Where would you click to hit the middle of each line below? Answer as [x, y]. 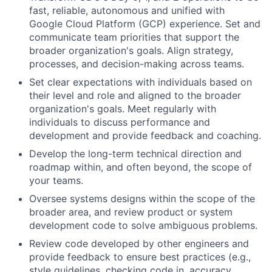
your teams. [56, 181]
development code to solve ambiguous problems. [143, 226]
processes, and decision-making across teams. [137, 64]
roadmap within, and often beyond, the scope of [141, 167]
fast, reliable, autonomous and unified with [127, 11]
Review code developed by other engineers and [139, 244]
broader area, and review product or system [131, 212]
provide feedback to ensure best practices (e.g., [140, 257]
